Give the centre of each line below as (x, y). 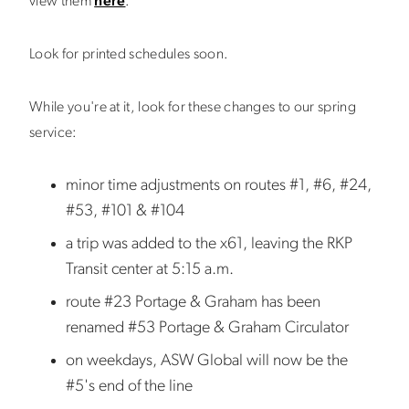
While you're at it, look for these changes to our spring (193, 108)
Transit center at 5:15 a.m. (150, 270)
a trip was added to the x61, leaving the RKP (209, 244)
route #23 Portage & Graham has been (193, 303)
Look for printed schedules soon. (129, 55)
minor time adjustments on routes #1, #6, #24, (219, 186)
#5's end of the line (129, 387)
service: (53, 133)
